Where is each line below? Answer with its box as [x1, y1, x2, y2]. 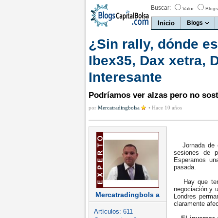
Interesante [89, 70, 162, 85]
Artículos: [94, 208, 123, 215]
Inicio [158, 19, 175, 27]
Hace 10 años [152, 105, 182, 110]
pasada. [174, 163, 198, 171]
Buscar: [151, 4, 171, 11]
